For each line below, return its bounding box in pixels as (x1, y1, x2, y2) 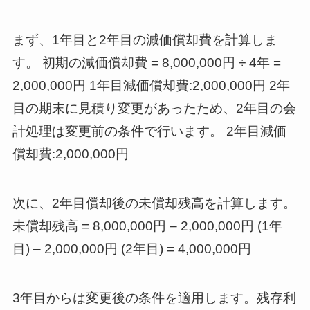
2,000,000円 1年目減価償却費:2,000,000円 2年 (12, 78, 290, 93)
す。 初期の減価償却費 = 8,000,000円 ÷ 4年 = (12, 55, 281, 71)
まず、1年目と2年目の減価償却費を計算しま (12, 33, 277, 48)
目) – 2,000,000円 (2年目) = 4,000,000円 (12, 241, 251, 257)
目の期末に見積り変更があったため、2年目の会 (12, 101, 296, 116)
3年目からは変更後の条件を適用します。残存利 (12, 290, 296, 305)
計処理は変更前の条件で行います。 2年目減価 (12, 124, 286, 139)
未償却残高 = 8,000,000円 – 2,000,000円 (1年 (12, 219, 282, 234)
